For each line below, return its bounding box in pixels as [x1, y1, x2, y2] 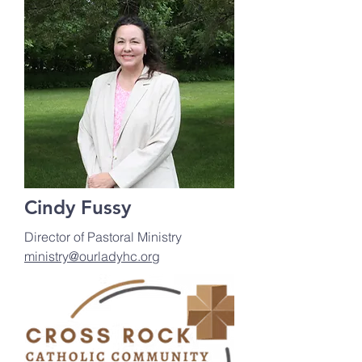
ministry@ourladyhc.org [24, 248, 160, 264]
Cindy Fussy [24, 196, 131, 219]
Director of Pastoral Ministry [24, 229, 182, 245]
